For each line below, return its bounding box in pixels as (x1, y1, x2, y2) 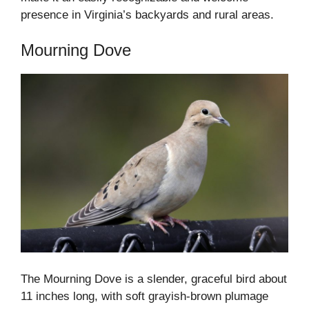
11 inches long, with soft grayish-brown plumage (21, 289, 268, 303)
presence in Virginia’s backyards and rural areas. (21, 8, 274, 21)
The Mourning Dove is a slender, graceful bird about (21, 272, 287, 286)
